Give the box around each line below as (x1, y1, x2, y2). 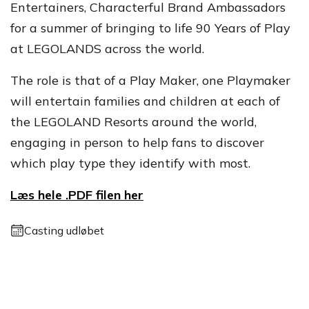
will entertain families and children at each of (10, 93, 280, 109)
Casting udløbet (24, 223, 104, 237)
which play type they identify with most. (10, 155, 250, 171)
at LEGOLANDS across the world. (10, 41, 204, 57)
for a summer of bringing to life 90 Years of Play (10, 20, 290, 36)
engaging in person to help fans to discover (10, 134, 264, 150)
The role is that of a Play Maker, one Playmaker (10, 72, 290, 88)
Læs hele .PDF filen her (10, 187, 143, 203)
